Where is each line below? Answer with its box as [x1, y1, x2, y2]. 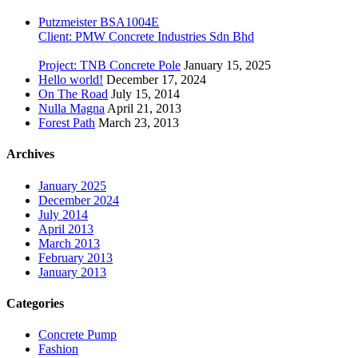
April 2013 [38, 221, 93, 236]
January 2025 [38, 178, 106, 193]
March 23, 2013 [98, 116, 179, 129]
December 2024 [38, 193, 119, 207]
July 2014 [38, 207, 88, 221]
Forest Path [38, 116, 95, 129]
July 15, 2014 [111, 87, 180, 101]
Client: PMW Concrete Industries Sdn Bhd [38, 30, 254, 43]
